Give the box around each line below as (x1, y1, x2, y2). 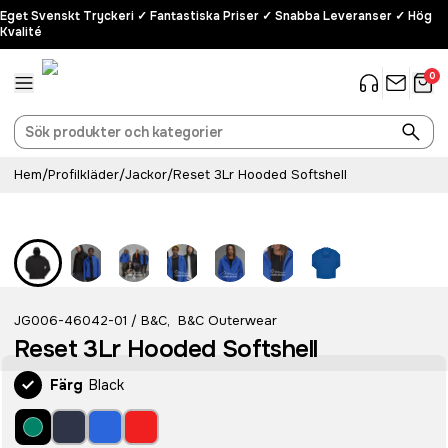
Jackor (125, 166, 167, 183)
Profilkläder (48, 166, 119, 183)
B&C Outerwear (178, 312, 277, 329)
